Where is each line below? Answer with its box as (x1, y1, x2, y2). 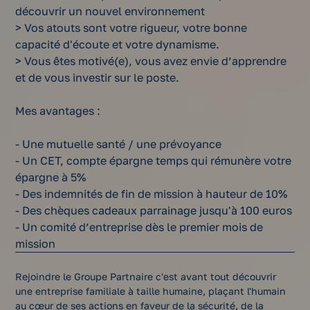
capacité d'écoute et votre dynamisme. (15, 37, 220, 52)
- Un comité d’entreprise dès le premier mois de (15, 220, 264, 235)
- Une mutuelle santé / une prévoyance (15, 137, 222, 152)
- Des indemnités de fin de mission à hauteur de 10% (15, 187, 288, 201)
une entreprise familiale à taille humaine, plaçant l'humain (15, 285, 286, 298)
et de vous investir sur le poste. (15, 71, 180, 85)
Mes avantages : (15, 104, 101, 118)
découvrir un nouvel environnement (15, 4, 206, 19)
